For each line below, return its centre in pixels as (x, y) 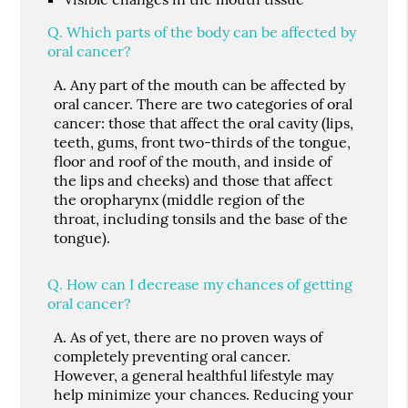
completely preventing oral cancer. (173, 356)
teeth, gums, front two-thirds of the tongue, (203, 142)
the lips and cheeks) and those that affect (194, 180)
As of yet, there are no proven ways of (195, 337)
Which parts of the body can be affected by (210, 31)
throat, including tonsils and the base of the (201, 218)
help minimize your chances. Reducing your (204, 394)
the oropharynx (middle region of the (180, 199)
